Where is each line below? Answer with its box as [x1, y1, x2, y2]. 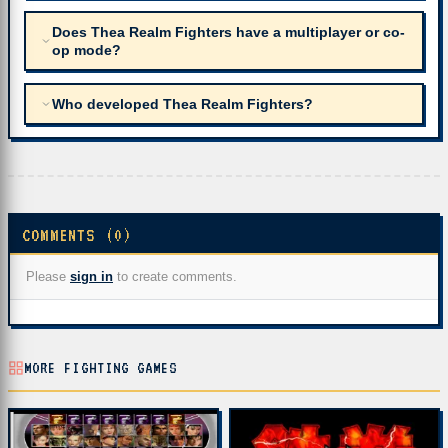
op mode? [52, 42, 121, 58]
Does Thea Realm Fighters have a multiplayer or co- [52, 24, 405, 40]
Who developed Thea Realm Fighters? [52, 96, 313, 112]
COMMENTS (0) [22, 225, 133, 245]
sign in [70, 269, 113, 284]
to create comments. [113, 269, 237, 284]
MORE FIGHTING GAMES [24, 359, 178, 377]
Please [26, 269, 70, 284]
